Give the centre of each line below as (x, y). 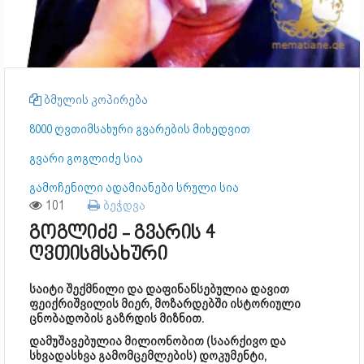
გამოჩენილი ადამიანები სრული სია (134, 188)
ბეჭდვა (123, 205)
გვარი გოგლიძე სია (86, 158)
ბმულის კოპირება (95, 100)
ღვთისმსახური (98, 255)
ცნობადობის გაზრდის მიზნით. (117, 318)
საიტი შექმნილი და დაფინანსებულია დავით (159, 289)
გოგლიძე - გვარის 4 (122, 234)
